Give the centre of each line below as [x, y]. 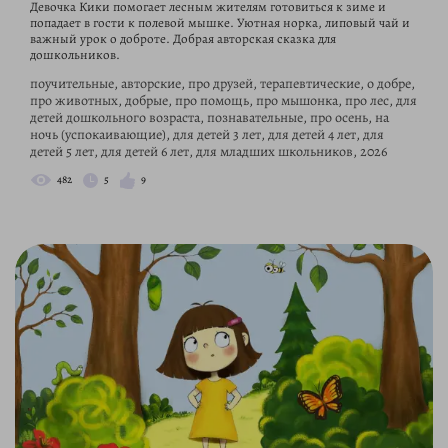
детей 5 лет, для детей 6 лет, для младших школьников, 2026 [208, 152]
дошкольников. [75, 55]
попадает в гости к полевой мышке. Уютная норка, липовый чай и [220, 23]
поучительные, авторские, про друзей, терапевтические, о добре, [222, 84]
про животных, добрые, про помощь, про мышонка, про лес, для [223, 101]
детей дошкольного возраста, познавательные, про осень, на [209, 118]
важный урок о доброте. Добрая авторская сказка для [183, 39]
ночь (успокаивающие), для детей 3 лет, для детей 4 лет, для [207, 135]
